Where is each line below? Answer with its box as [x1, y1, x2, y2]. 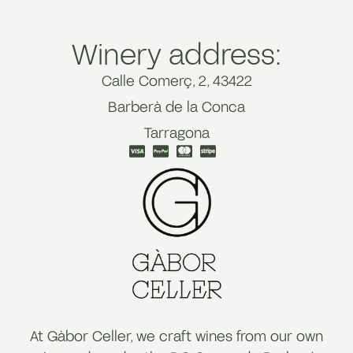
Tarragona [143, 124, 210, 141]
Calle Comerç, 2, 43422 [101, 72, 252, 89]
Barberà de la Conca [108, 98, 245, 115]
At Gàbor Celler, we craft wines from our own [30, 327, 323, 345]
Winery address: [72, 36, 281, 70]
